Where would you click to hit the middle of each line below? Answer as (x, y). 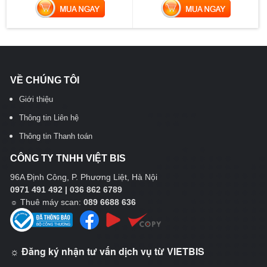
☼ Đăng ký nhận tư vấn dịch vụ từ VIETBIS (107, 251)
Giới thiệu (36, 99)
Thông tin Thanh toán (56, 136)
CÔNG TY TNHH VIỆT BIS (68, 158)
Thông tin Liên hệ (49, 118)
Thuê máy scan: (52, 202)
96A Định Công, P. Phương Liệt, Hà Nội (84, 177)
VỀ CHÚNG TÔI (45, 80)
